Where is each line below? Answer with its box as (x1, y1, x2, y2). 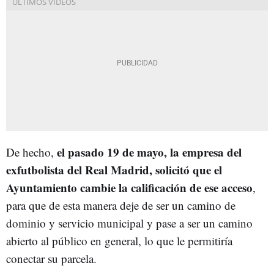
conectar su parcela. (6, 250, 97, 266)
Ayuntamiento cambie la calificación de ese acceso (6, 179, 253, 196)
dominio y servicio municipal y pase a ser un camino (6, 215, 253, 231)
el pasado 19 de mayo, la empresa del (57, 143, 242, 160)
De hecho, (6, 144, 57, 160)
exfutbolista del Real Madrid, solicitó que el (6, 161, 222, 178)
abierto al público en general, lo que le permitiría (6, 232, 232, 248)
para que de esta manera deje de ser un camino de (6, 197, 235, 213)
